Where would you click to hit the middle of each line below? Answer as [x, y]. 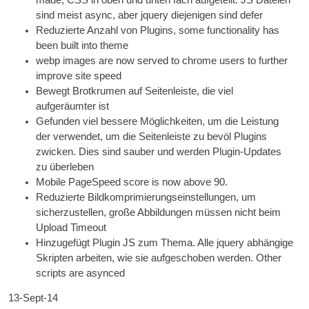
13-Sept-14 [33, 298]
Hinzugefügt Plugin [80, 242]
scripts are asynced [81, 273]
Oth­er [269, 258]
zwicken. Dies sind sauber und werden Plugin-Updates [159, 151]
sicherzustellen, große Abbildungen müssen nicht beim [159, 212]
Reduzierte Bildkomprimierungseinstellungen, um [146, 197]
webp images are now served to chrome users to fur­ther [162, 60]
